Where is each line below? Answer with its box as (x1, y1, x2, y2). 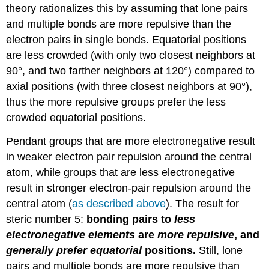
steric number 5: (6, 213, 87, 225)
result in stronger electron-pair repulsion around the (6, 181, 252, 194)
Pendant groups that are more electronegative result (6, 134, 256, 147)
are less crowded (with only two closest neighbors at (6, 49, 256, 61)
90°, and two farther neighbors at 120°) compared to (6, 64, 255, 77)
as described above (72, 197, 166, 210)
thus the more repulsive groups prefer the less (6, 95, 226, 108)
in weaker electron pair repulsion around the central (6, 150, 252, 163)
